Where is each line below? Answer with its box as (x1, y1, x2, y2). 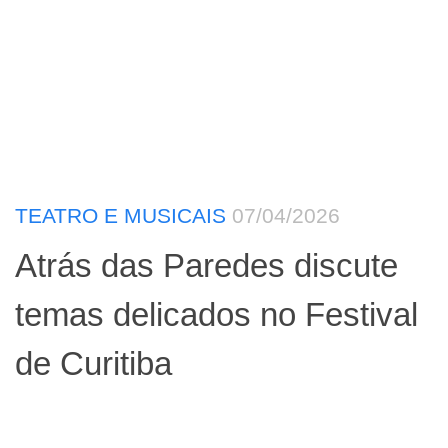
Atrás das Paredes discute (15, 246, 398, 284)
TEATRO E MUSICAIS (15, 204, 226, 228)
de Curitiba (15, 344, 172, 382)
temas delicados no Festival (15, 295, 418, 333)
